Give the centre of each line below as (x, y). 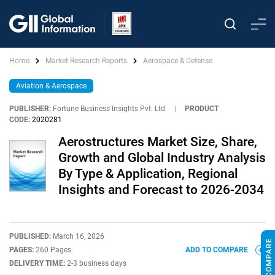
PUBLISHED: (31, 236)
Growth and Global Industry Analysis (162, 158)
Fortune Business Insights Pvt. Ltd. (110, 109)
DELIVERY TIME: (38, 263)
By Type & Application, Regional (148, 174)
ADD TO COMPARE (218, 250)
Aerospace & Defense (178, 61)
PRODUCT (202, 109)
